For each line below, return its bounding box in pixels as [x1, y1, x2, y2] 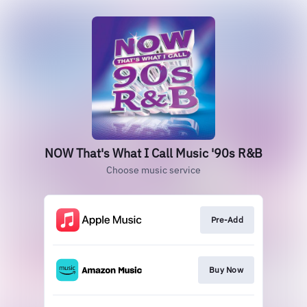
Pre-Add [210, 214, 243, 225]
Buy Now [208, 265, 243, 275]
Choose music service [106, 164, 201, 176]
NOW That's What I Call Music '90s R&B [45, 145, 262, 161]
